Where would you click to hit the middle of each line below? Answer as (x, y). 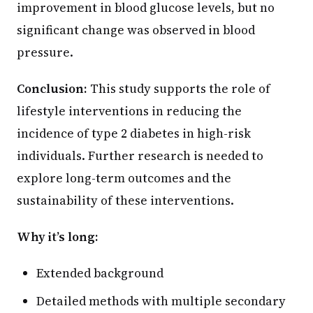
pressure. (45, 52)
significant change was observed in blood (136, 30)
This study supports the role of (179, 88)
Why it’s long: (58, 236)
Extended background (100, 273)
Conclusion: (52, 88)
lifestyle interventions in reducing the (129, 111)
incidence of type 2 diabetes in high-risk (134, 133)
